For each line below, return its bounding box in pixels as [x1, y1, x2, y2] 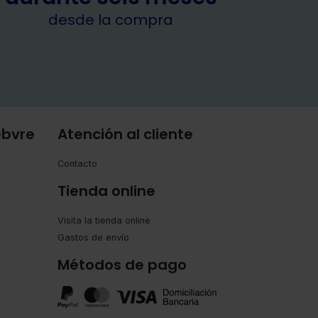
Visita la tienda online [57, 215, 150, 226]
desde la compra [48, 10, 173, 31]
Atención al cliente [57, 124, 193, 145]
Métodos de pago [57, 255, 187, 275]
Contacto [57, 158, 97, 170]
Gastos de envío [57, 232, 129, 243]
